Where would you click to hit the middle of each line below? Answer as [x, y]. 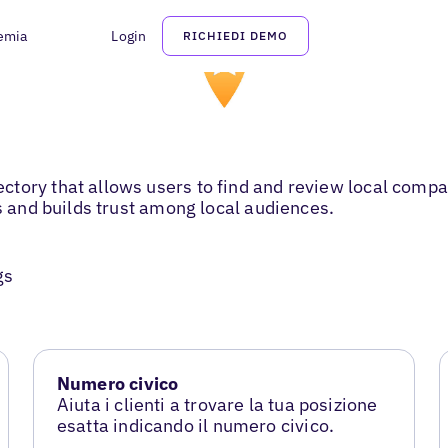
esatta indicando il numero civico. [195, 426]
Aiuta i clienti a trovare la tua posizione [217, 405]
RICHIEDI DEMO [235, 35]
